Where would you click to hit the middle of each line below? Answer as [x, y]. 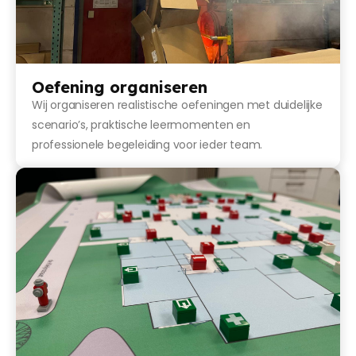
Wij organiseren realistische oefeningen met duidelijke [177, 104]
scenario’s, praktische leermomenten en [141, 124]
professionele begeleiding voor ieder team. [147, 144]
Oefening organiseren [120, 87]
